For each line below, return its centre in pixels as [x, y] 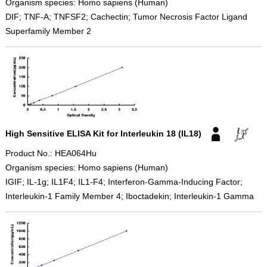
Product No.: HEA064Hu [51, 153]
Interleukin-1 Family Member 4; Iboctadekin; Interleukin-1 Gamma [129, 196]
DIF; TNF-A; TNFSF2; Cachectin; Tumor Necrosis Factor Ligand [126, 17]
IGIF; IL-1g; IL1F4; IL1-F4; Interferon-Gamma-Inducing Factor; [124, 182]
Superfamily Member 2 [48, 31]
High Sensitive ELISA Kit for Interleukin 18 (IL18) [103, 133]
